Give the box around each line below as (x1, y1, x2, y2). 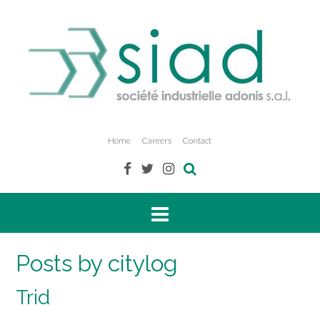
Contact (182, 135, 211, 146)
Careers (141, 135, 171, 146)
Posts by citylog (16, 250, 178, 277)
